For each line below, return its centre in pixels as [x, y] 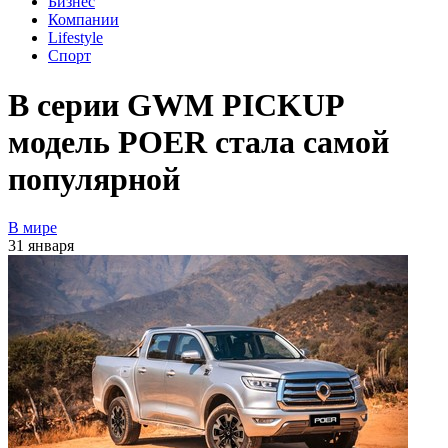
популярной [94, 178]
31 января [41, 245]
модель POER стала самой [198, 141]
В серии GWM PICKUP [175, 104]
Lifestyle [75, 38]
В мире [32, 227]
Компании [83, 20]
